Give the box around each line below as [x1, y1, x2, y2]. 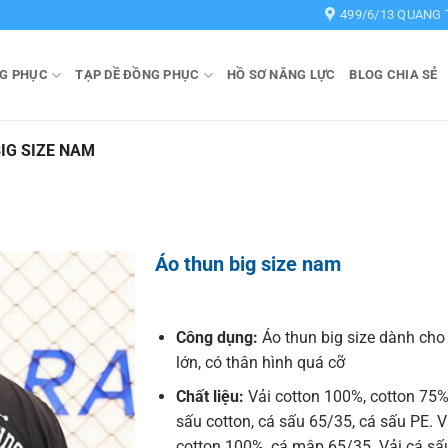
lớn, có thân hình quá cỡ [175, 352, 345, 372]
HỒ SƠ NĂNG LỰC [226, 67, 336, 82]
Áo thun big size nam [154, 251, 341, 276]
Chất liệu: [175, 387, 248, 407]
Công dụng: [175, 327, 262, 347]
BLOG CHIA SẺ [349, 67, 438, 82]
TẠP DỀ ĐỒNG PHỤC [75, 67, 200, 82]
